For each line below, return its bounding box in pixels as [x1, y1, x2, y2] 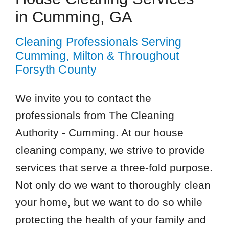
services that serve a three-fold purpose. [15, 161, 213, 173]
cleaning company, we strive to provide [15, 144, 205, 156]
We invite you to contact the [15, 91, 151, 104]
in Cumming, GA [15, 8, 132, 26]
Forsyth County [15, 63, 97, 76]
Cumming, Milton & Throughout [15, 49, 179, 62]
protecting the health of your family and [15, 213, 206, 225]
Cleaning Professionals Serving [15, 35, 182, 49]
